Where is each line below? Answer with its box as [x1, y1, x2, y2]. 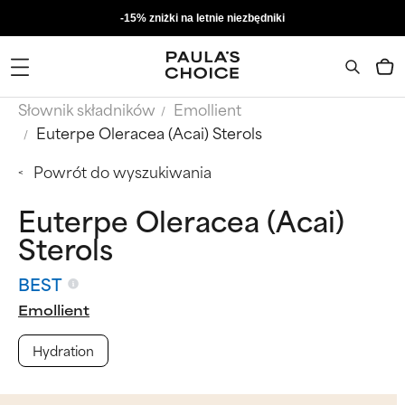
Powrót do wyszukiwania [33, 159, 212, 183]
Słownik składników [18, 97, 155, 120]
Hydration [33, 339, 94, 361]
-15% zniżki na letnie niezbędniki [120, 12, 285, 24]
